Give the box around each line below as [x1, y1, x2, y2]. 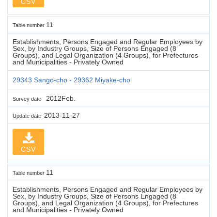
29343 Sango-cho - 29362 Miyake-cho [13, 76, 130, 84]
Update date [13, 112, 44, 119]
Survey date [13, 95, 44, 102]
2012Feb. [44, 94, 76, 102]
